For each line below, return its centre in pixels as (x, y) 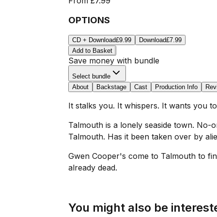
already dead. (93, 168)
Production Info (176, 87)
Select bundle (91, 77)
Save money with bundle (114, 61)
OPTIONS (89, 20)
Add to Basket (92, 51)
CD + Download (94, 40)
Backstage (111, 87)
